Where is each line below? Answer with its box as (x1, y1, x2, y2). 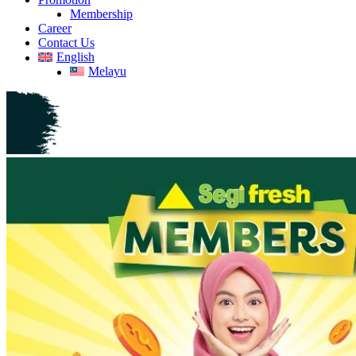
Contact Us (38, 36, 95, 49)
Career (38, 21, 72, 35)
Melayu (87, 64, 126, 78)
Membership (70, 7, 133, 21)
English (56, 50, 95, 64)
